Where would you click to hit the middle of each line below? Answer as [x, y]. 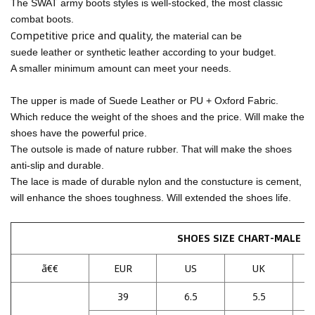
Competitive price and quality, [83, 36]
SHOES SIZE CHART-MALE [239, 238]
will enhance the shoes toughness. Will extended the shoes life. [151, 198]
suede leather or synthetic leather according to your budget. [143, 52]
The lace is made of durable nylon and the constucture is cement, [156, 182]
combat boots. [42, 19]
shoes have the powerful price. [79, 133]
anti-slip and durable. [57, 166]
